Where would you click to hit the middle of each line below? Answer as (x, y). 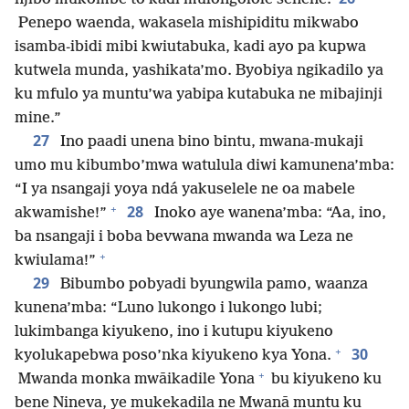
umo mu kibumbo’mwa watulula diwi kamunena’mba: (204, 166)
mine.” (38, 119)
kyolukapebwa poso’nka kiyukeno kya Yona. (173, 356)
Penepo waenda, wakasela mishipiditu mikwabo (187, 24)
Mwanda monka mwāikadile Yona (135, 380)
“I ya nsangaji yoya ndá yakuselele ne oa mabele (185, 190)
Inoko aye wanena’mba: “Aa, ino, (268, 214)
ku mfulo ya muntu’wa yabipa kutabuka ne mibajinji (199, 95)
